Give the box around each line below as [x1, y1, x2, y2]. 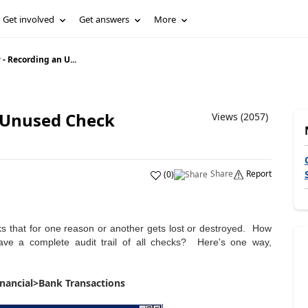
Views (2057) [211, 110, 268, 123]
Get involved [3, 13, 55, 25]
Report [245, 168, 272, 179]
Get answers [79, 13, 130, 25]
